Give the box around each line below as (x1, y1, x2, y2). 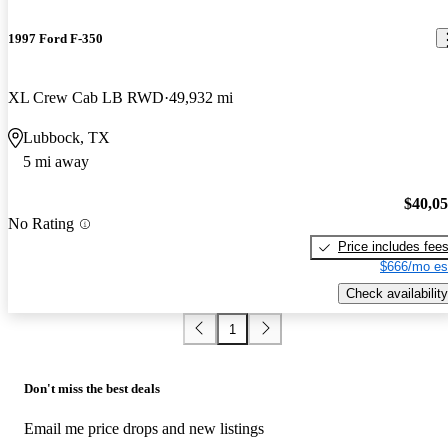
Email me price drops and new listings (24, 420, 264, 438)
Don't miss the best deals (24, 381, 160, 397)
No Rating (8, 215, 74, 233)
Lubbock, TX (23, 128, 110, 146)
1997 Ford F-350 (8, 30, 103, 46)
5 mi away (23, 152, 89, 170)
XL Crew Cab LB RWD (8, 88, 164, 106)
